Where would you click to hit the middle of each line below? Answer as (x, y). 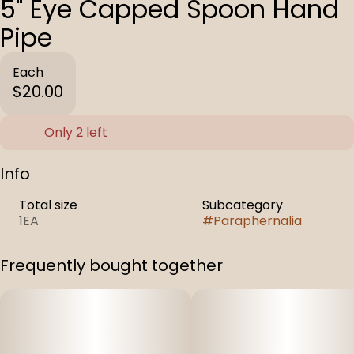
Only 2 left (76, 132)
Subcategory (243, 205)
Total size (48, 205)
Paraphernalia (258, 221)
